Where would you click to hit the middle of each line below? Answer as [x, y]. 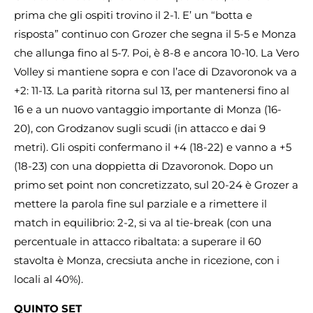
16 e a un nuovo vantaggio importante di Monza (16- [148, 110]
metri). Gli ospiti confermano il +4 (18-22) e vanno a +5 [153, 147]
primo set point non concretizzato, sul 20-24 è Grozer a [156, 185]
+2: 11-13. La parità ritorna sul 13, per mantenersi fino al [152, 91]
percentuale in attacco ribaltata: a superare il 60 [138, 242]
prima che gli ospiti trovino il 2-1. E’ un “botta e [133, 15]
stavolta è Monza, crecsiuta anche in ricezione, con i [147, 261]
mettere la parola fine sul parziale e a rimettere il [140, 204]
